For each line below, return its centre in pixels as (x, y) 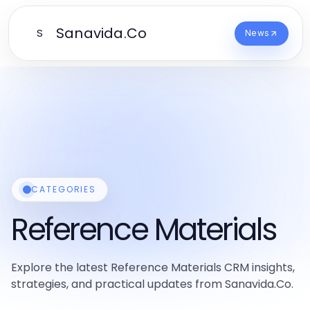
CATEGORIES (64, 189)
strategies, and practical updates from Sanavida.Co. (152, 284)
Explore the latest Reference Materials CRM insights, (153, 267)
